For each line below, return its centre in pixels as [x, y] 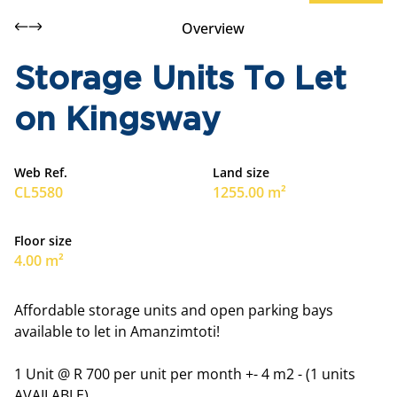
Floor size [43, 241]
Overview [213, 28]
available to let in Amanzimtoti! [117, 331]
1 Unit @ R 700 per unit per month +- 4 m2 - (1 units [185, 374]
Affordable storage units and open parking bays [174, 310]
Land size [241, 172]
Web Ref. [41, 172]
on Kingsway [117, 121]
